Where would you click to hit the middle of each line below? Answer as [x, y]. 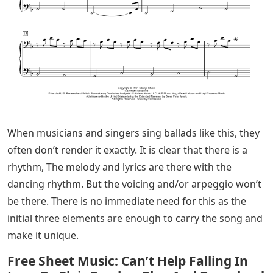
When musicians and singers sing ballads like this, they [133, 133]
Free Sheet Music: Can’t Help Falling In [128, 261]
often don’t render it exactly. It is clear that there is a [127, 150]
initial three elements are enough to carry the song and [135, 218]
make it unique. [43, 236]
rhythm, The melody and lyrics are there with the [119, 167]
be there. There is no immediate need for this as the [127, 201]
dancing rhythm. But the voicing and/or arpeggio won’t [134, 184]
